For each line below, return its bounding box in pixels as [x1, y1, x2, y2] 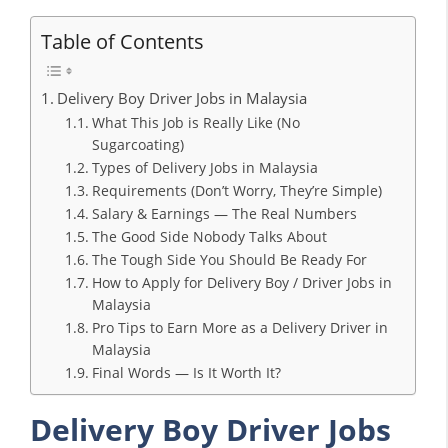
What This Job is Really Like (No [91, 112, 300, 132]
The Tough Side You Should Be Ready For [91, 249, 367, 269]
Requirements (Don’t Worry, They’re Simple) [91, 180, 382, 200]
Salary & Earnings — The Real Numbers [91, 203, 357, 223]
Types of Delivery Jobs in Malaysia [91, 157, 318, 177]
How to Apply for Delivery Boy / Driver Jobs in [91, 272, 392, 292]
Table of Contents [41, 26, 204, 55]
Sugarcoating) [91, 134, 184, 154]
